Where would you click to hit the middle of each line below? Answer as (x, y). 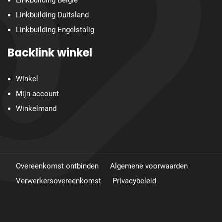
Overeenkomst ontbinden (57, 166)
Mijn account (37, 94)
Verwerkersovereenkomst (58, 181)
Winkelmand (36, 109)
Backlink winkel (50, 53)
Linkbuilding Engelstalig (55, 30)
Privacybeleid (134, 181)
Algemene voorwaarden (149, 166)
